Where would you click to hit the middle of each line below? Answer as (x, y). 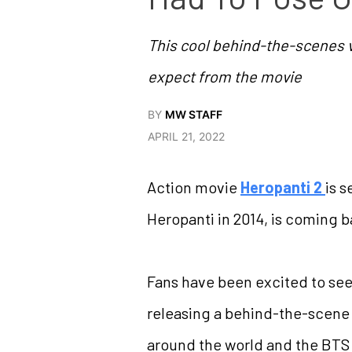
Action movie (194, 187)
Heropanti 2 (283, 187)
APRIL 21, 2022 (186, 136)
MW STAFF (194, 114)
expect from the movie (225, 76)
